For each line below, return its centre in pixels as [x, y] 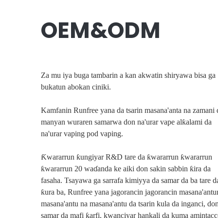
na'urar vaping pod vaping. [82, 134]
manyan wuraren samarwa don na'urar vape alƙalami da [126, 122]
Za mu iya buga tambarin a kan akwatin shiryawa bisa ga [128, 75]
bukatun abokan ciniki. [76, 87]
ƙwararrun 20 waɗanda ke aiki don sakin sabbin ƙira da [126, 169]
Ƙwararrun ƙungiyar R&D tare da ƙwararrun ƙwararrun [126, 157]
